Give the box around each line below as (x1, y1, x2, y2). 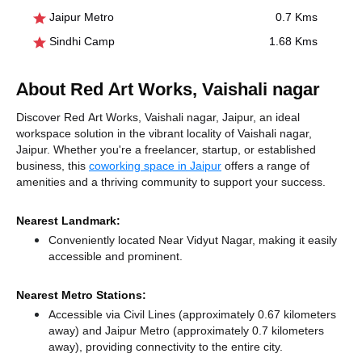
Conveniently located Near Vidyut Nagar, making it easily (48, 233, 337, 247)
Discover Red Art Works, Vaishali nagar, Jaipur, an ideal (16, 110, 300, 124)
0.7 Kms (276, 10, 318, 24)
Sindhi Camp (46, 34, 115, 48)
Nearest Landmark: (16, 213, 120, 228)
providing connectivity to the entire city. (86, 339, 283, 354)
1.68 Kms (269, 34, 318, 48)
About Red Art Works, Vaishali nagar (16, 78, 320, 101)
